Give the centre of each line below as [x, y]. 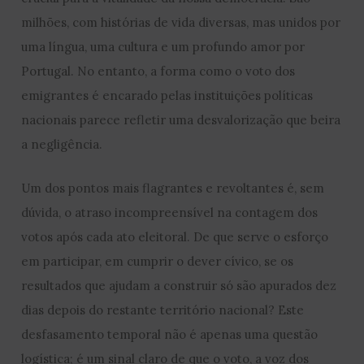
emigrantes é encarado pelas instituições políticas [167, 96]
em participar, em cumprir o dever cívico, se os [158, 262]
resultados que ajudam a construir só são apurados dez [179, 286]
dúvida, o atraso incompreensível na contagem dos [170, 213]
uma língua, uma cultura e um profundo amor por [163, 47]
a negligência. [62, 145]
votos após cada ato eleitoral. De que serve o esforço [175, 237]
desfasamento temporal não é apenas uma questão [170, 335]
